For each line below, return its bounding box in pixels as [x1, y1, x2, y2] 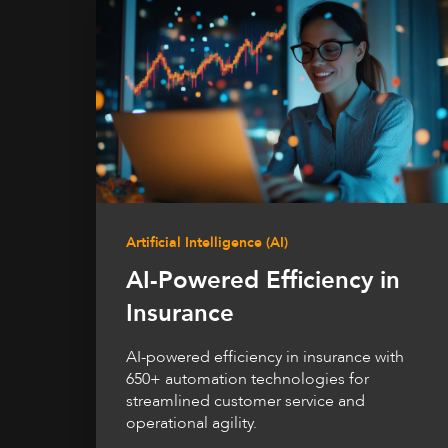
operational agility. [126, 412, 257, 435]
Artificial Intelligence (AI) [126, 233, 288, 253]
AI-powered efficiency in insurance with [126, 346, 404, 369]
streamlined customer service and [126, 390, 365, 413]
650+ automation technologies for [126, 368, 369, 391]
